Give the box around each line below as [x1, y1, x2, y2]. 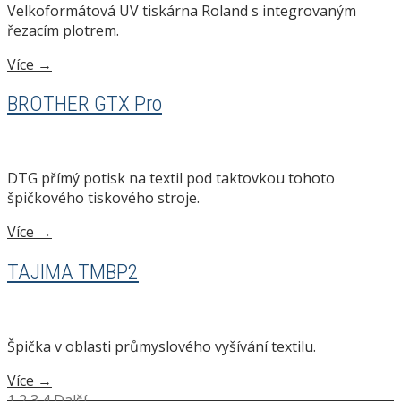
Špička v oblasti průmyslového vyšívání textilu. [7, 337, 316, 357]
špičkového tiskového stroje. [7, 188, 200, 209]
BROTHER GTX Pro [7, 91, 162, 117]
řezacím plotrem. [7, 20, 119, 40]
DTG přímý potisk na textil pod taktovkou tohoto [7, 168, 335, 189]
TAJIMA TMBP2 [7, 260, 139, 286]
